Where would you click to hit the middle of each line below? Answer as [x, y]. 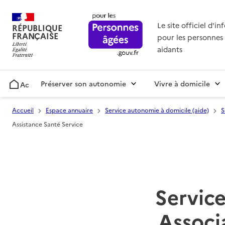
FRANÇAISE [35, 36]
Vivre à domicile [182, 84]
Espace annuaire [69, 110]
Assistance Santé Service [47, 124]
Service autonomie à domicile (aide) [157, 110]
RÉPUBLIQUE [37, 28]
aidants [170, 49]
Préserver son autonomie [83, 84]
